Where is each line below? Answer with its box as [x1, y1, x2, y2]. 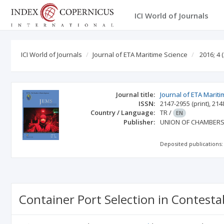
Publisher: [123, 117, 155, 126]
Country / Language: [90, 108, 155, 117]
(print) [191, 99, 209, 108]
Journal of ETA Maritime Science [92, 50, 187, 59]
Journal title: [116, 90, 155, 99]
